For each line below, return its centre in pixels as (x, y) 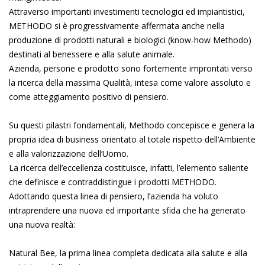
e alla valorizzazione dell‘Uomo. (69, 153)
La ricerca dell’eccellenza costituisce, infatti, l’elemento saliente (129, 168)
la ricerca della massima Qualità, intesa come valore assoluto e (130, 83)
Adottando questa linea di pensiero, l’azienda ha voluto (114, 196)
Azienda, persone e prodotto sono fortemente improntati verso (131, 68)
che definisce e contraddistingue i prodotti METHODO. (113, 182)
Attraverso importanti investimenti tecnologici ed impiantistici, (127, 12)
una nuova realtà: (42, 224)
